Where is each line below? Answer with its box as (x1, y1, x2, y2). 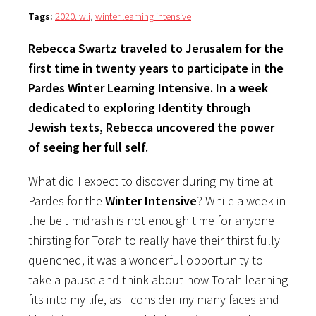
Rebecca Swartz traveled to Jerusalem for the (28, 39, 284, 56)
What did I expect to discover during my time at (28, 172, 273, 189)
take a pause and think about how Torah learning (28, 271, 288, 288)
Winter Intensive (105, 192, 197, 209)
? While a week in (197, 192, 286, 209)
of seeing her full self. (28, 138, 148, 155)
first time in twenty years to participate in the (28, 59, 284, 76)
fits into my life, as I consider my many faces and (28, 291, 279, 308)
